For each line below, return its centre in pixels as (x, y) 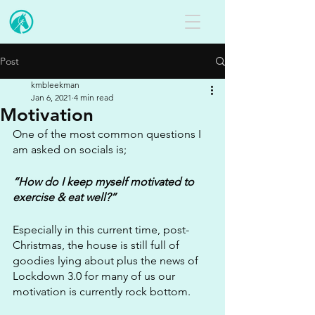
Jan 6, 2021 (51, 97)
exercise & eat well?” (64, 197)
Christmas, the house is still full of (97, 245)
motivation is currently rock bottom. (103, 291)
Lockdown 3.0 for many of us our (95, 276)
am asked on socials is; (70, 149)
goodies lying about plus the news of (107, 261)
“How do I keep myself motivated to (105, 182)
